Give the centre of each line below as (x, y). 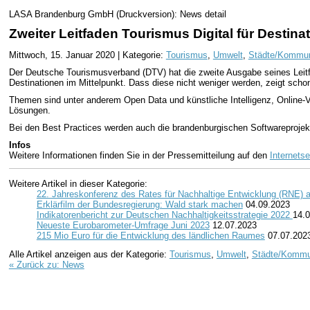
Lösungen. (29, 111)
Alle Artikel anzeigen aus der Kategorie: (89, 255)
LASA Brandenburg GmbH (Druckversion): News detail (117, 14)
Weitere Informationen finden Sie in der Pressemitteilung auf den (139, 156)
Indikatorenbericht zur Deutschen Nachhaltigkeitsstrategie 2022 (164, 215)
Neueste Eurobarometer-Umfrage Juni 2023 (123, 225)
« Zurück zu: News (46, 265)
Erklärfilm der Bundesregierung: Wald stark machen (139, 204)
